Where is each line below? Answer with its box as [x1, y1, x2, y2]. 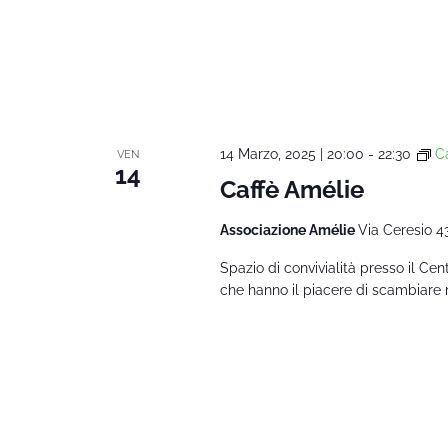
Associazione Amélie [219, 221, 358, 238]
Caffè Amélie [219, 174, 364, 204]
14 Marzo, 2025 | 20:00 [219, 145, 364, 162]
